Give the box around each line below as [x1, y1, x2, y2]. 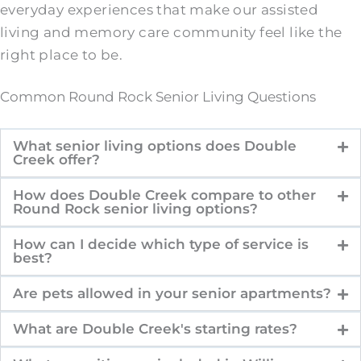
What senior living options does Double [13, 138, 297, 155]
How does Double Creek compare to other [13, 187, 316, 204]
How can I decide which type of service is [13, 236, 309, 253]
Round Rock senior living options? [13, 201, 258, 218]
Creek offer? [13, 151, 100, 168]
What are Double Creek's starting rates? [13, 321, 297, 338]
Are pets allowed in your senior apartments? [13, 285, 331, 302]
